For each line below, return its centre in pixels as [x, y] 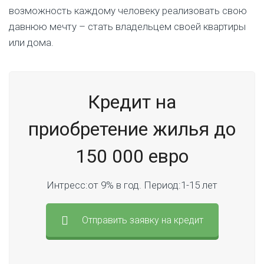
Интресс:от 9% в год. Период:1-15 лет [132, 185]
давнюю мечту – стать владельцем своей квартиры [127, 27]
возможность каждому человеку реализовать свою [128, 11]
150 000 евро [132, 156]
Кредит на [132, 102]
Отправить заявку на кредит [142, 220]
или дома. [31, 43]
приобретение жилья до [132, 129]
